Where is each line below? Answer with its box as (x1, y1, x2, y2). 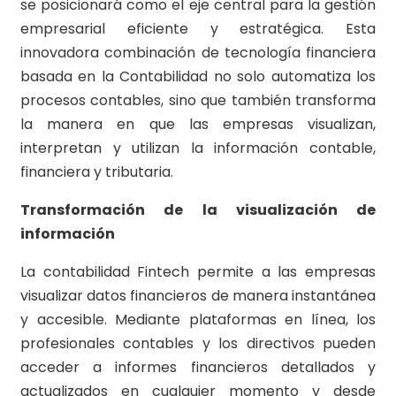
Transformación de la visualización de (20, 200, 376, 221)
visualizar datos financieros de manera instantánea (20, 286, 376, 307)
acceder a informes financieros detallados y (20, 357, 376, 378)
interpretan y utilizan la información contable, (20, 138, 376, 159)
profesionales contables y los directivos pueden (20, 333, 376, 354)
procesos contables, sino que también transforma (20, 90, 376, 111)
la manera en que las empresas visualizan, (20, 114, 376, 135)
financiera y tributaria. (20, 162, 173, 183)
